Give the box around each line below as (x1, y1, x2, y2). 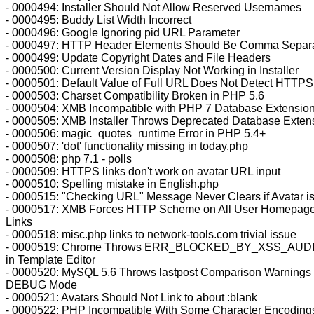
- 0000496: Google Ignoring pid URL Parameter (6, 27, 240, 39)
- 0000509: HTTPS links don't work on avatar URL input (6, 165, 280, 177)
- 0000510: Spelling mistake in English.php (6, 178, 219, 190)
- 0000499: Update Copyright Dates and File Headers (6, 52, 271, 64)
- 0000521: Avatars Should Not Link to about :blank (6, 292, 257, 303)
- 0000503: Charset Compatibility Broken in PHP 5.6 (6, 90, 264, 102)
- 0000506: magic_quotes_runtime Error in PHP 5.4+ (6, 128, 266, 139)
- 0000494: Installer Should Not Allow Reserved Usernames (6, 1, 301, 13)
